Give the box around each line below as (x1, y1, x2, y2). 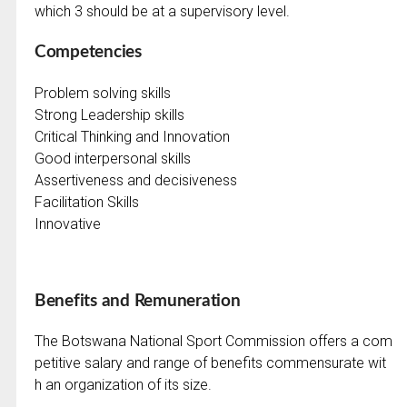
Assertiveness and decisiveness (34, 171, 237, 189)
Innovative (34, 214, 101, 233)
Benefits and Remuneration (34, 292, 241, 310)
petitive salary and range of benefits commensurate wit (34, 354, 386, 372)
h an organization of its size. (34, 376, 212, 394)
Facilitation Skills (34, 193, 139, 211)
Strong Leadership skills (34, 105, 184, 124)
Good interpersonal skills (34, 149, 191, 167)
